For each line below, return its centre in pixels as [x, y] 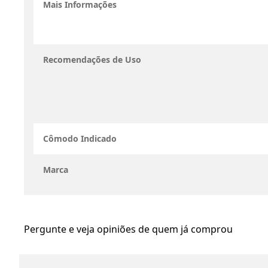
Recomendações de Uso [92, 60]
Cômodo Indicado [80, 138]
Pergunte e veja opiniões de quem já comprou [128, 229]
